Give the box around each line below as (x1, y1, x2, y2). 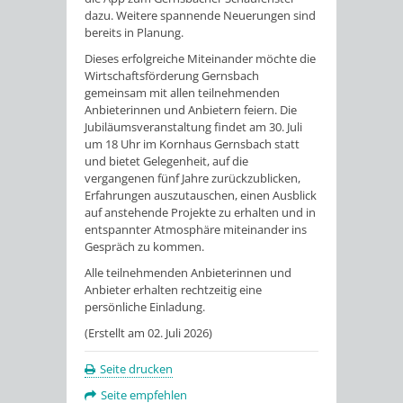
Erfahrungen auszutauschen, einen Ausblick (85, 187, 317, 204)
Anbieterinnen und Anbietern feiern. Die (85, 102, 297, 119)
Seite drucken (100, 361, 173, 378)
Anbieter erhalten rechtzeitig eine (85, 282, 262, 299)
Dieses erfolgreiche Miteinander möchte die (85, 50, 316, 67)
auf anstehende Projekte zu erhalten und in (85, 204, 316, 221)
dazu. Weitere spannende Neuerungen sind (85, 7, 316, 24)
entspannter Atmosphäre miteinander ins (85, 221, 307, 238)
